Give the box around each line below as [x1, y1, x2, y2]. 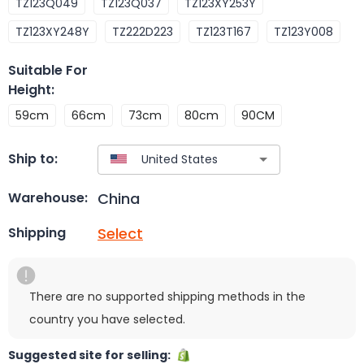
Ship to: [8, 149, 58, 169]
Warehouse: [8, 188, 88, 208]
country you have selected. [29, 310, 185, 327]
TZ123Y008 [274, 23, 333, 40]
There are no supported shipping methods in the [29, 288, 305, 305]
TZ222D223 [112, 23, 173, 40]
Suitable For [8, 60, 88, 80]
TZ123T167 [196, 23, 251, 40]
